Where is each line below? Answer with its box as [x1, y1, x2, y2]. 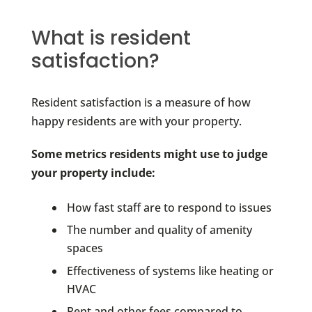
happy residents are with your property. [31, 113, 242, 129]
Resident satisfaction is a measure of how [31, 94, 251, 110]
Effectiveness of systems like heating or [66, 263, 274, 279]
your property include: [31, 164, 155, 180]
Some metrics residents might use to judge [31, 146, 267, 162]
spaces [66, 240, 103, 256]
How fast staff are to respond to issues [66, 200, 272, 216]
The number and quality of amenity [66, 222, 252, 238]
